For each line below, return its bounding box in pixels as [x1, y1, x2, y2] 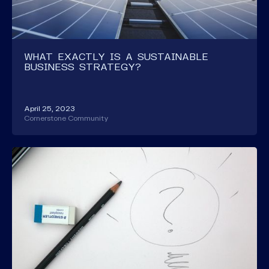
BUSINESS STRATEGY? [24, 60, 141, 72]
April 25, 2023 [24, 103, 75, 113]
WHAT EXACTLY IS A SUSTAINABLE [24, 50, 208, 62]
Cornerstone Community [24, 113, 109, 122]
